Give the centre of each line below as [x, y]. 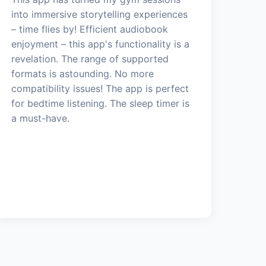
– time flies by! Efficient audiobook [90, 29]
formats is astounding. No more [83, 73]
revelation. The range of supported [90, 58]
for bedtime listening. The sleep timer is [101, 103]
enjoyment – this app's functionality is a [101, 44]
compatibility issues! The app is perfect [100, 88]
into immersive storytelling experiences [100, 14]
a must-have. [41, 118]
